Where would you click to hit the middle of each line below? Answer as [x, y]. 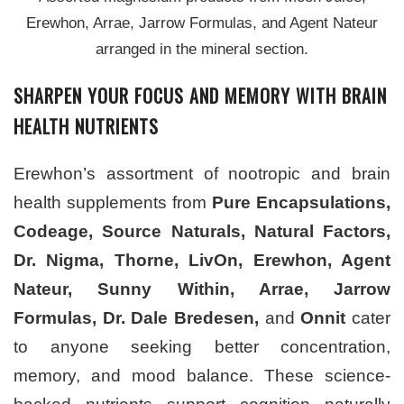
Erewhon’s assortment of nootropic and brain [202, 173]
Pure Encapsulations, [301, 202]
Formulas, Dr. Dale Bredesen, [136, 317]
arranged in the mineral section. [202, 49]
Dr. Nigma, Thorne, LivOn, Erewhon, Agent [202, 260]
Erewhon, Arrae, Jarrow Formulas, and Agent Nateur [202, 23]
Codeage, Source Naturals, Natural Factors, [202, 231]
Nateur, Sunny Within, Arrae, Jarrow [202, 289]
